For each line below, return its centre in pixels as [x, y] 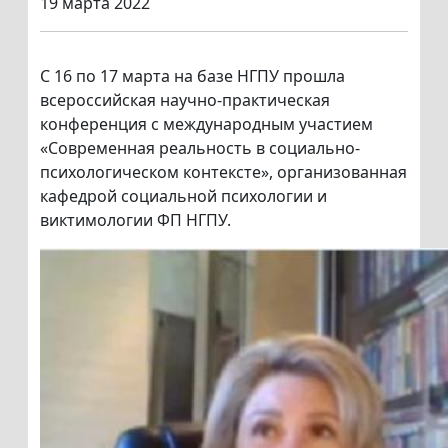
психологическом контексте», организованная [223, 172]
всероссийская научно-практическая [185, 100]
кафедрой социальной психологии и [183, 196]
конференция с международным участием [206, 124]
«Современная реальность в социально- [200, 148]
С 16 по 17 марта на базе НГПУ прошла [192, 76]
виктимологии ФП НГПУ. [135, 220]
